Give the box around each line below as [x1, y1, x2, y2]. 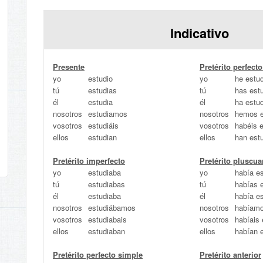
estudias [88, 85, 117, 96]
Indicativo [170, 23, 229, 42]
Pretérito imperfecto [53, 155, 125, 166]
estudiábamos [88, 202, 136, 213]
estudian [88, 131, 117, 143]
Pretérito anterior [200, 249, 261, 260]
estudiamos [88, 108, 127, 119]
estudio [88, 73, 113, 84]
